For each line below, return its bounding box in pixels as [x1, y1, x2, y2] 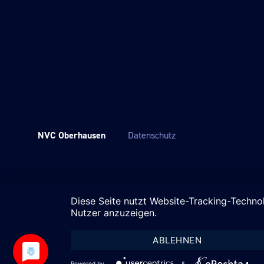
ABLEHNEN [153, 235, 202, 246]
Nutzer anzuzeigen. [71, 207, 157, 219]
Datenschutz [128, 129, 176, 142]
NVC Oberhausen [38, 129, 105, 142]
